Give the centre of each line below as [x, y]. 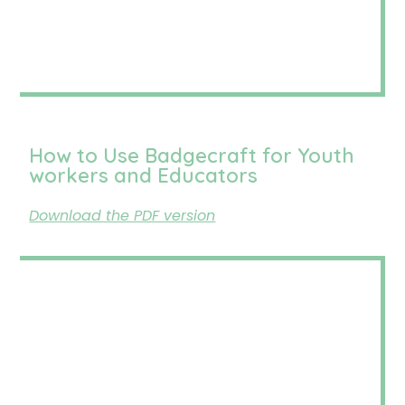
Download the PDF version [122, 216]
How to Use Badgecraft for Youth [192, 155]
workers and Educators [144, 175]
